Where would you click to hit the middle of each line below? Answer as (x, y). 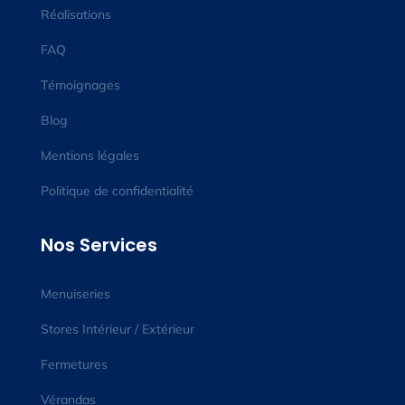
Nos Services (99, 245)
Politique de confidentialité (117, 191)
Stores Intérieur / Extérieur (117, 330)
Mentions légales (89, 156)
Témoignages (80, 85)
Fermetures (74, 365)
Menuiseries (75, 294)
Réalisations (75, 15)
